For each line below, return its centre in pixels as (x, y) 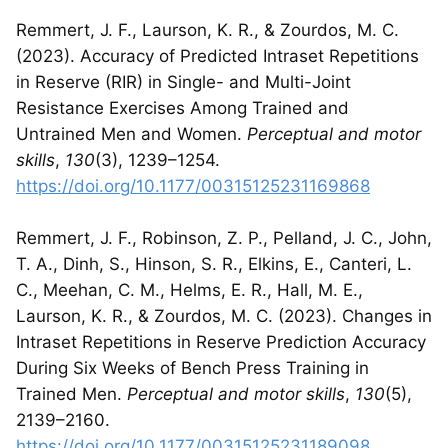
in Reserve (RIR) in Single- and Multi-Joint (183, 81)
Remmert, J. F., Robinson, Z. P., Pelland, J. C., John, (224, 237)
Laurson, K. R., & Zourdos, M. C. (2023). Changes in (224, 315)
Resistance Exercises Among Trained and (182, 107)
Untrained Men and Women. (131, 133)
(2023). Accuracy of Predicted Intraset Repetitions (217, 55)
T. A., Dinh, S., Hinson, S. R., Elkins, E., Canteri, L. (214, 263)
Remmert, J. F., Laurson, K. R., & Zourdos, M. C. (207, 29)
